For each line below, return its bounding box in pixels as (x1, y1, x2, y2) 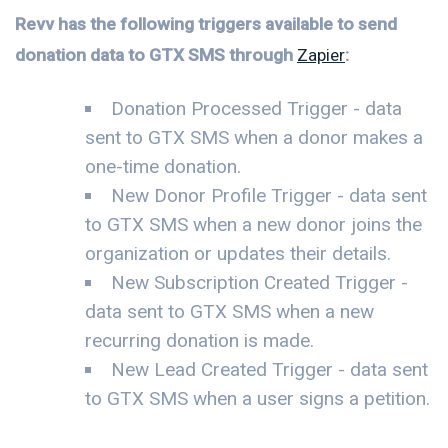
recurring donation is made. (85, 329, 314, 353)
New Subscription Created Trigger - (111, 271, 408, 295)
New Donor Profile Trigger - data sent (111, 184, 427, 208)
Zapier (297, 44, 345, 65)
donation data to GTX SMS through (15, 44, 297, 65)
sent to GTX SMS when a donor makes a (85, 126, 423, 150)
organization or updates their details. (85, 242, 391, 266)
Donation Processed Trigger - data (111, 97, 402, 121)
